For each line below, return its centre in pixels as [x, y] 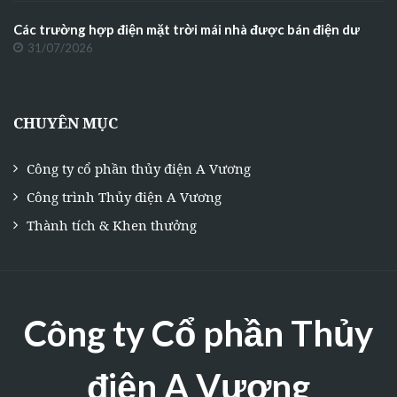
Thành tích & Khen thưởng [112, 225]
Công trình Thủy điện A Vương [124, 196]
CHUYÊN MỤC [66, 122]
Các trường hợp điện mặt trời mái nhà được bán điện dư [187, 29]
